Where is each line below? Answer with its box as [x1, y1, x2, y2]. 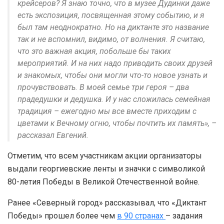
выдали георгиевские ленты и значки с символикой [7, 164, 205, 174]
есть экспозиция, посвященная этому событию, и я [17, 10, 204, 20]
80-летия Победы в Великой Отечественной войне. [7, 177, 199, 187]
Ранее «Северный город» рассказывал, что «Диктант [7, 198, 206, 208]
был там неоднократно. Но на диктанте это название [17, 22, 209, 32]
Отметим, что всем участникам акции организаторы [7, 151, 202, 161]
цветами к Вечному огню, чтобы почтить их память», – [17, 118, 216, 128]
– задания [165, 211, 202, 221]
